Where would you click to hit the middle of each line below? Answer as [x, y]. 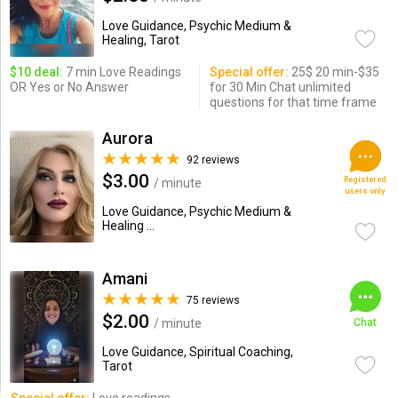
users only [365, 191]
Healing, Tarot [140, 40]
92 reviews [213, 160]
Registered [365, 179]
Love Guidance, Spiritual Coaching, [197, 352]
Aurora [127, 138]
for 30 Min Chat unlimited [280, 87]
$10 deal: [36, 72]
